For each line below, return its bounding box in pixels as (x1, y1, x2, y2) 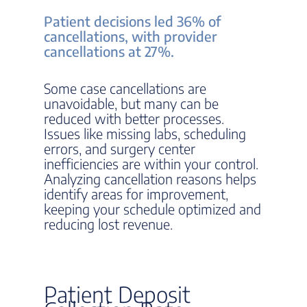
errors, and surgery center (44, 140, 195, 157)
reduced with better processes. (44, 110, 224, 127)
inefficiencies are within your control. (44, 155, 258, 172)
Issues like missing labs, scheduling (44, 125, 246, 142)
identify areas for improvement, (44, 185, 228, 202)
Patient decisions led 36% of (44, 12, 221, 29)
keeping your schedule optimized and (44, 200, 261, 217)
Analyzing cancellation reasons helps (44, 170, 256, 187)
